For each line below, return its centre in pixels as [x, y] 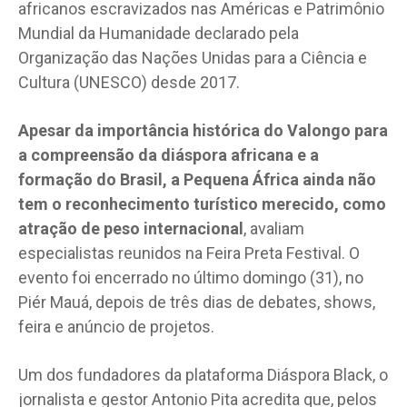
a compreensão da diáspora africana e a [169, 154]
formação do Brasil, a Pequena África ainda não [197, 179]
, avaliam [274, 228]
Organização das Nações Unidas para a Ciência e [193, 57]
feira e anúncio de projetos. [116, 326]
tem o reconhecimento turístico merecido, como [202, 203]
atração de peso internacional [131, 228]
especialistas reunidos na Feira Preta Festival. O [189, 253]
